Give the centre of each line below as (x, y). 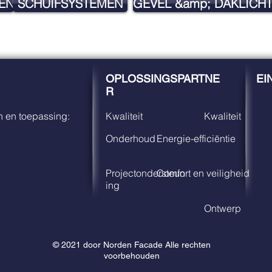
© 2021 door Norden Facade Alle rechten (131, 245)
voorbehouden (131, 256)
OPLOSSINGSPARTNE (163, 79)
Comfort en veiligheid (203, 173)
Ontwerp (223, 208)
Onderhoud (131, 138)
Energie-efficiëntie (196, 138)
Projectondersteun (145, 173)
